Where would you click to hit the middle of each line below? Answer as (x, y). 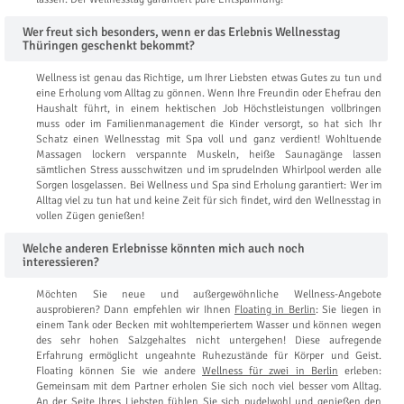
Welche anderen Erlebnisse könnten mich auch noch (164, 248)
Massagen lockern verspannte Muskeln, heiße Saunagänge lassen (209, 154)
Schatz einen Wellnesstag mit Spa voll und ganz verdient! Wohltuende (209, 139)
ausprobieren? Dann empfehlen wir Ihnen (135, 309)
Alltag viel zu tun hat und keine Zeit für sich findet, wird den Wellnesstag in (209, 200)
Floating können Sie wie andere (119, 371)
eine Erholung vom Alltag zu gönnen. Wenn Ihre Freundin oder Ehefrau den (209, 93)
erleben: (360, 371)
